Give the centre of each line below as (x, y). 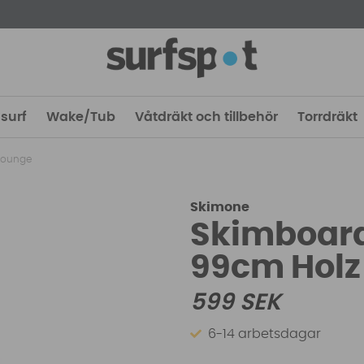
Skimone (220, 208)
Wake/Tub (81, 117)
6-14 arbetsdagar (265, 334)
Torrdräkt (327, 117)
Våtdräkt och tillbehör (206, 117)
